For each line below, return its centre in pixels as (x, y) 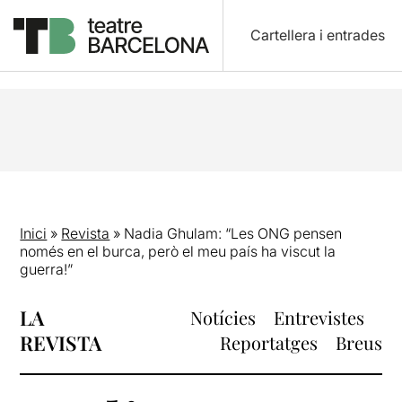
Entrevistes (319, 317)
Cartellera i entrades (317, 35)
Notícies (223, 317)
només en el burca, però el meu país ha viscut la (178, 251)
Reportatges (268, 342)
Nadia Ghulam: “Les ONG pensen (233, 233)
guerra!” (47, 269)
